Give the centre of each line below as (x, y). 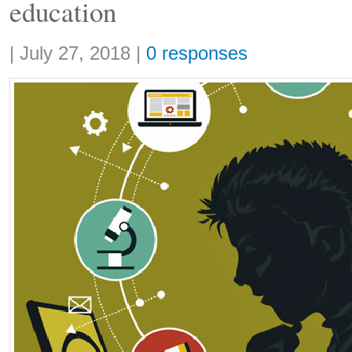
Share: (24, 46)
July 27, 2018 (75, 53)
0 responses (197, 53)
